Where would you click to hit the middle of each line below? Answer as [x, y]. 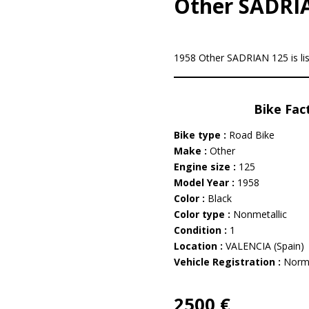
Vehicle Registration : [228, 262]
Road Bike [251, 135]
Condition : [201, 230]
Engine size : [206, 167]
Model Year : [205, 182]
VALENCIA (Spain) [265, 246]
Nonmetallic [260, 214]
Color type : [203, 214]
